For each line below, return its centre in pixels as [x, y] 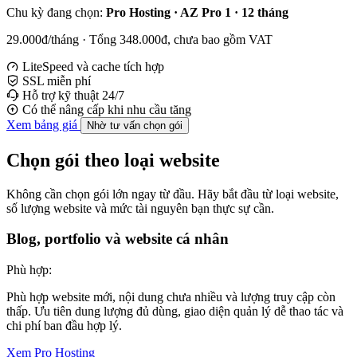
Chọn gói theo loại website [113, 160]
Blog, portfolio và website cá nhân [118, 239]
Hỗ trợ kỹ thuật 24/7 [73, 95]
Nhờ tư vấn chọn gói [135, 125]
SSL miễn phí [57, 80]
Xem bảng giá [43, 124]
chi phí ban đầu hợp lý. [64, 326]
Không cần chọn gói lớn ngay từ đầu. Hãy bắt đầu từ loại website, [173, 194]
